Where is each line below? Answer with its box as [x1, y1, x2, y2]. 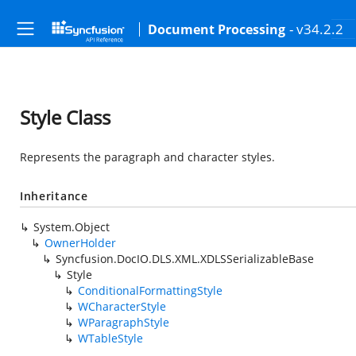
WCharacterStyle [78, 299, 166, 314]
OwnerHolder [44, 235, 116, 250]
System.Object [33, 219, 110, 234]
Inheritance [20, 188, 88, 203]
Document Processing [148, 21, 285, 38]
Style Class [20, 104, 110, 130]
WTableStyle [78, 331, 143, 346]
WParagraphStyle [78, 315, 169, 330]
